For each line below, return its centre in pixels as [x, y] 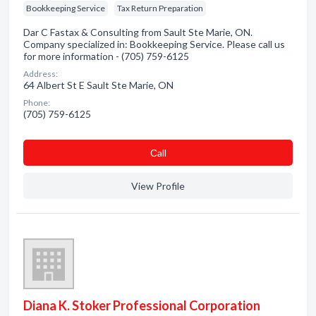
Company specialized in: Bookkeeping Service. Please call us [154, 44]
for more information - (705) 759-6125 [106, 56]
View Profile [158, 186]
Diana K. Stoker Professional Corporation [142, 305]
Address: [41, 74]
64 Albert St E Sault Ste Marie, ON [98, 85]
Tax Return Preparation [160, 8]
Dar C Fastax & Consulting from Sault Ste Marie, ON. [138, 32]
